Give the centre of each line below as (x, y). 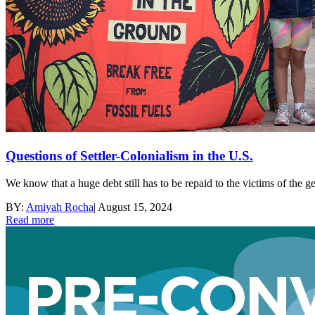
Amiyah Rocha (60, 207)
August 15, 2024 (135, 207)
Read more (30, 219)
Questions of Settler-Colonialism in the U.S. (129, 156)
